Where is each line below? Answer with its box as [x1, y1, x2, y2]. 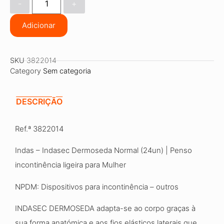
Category [10, 66, 41, 75]
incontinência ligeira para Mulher [15, 160, 126, 170]
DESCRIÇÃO [16, 96, 63, 107]
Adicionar [22, 20, 55, 30]
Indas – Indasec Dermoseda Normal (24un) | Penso [15, 145, 192, 155]
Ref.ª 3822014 [15, 124, 63, 134]
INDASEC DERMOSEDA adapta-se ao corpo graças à [15, 203, 195, 213]
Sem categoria [43, 66, 91, 75]
